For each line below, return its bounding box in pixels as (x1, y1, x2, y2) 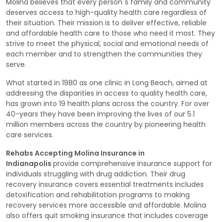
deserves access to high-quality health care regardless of (6, 7, 207, 17)
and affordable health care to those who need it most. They (6, 28, 215, 38)
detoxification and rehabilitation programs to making (6, 189, 190, 200)
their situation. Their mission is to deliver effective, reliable (6, 17, 207, 28)
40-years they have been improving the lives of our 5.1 (6, 109, 195, 119)
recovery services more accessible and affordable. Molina (6, 200, 206, 210)
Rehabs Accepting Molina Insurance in (6, 148, 145, 158)
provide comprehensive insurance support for (53, 158, 212, 168)
